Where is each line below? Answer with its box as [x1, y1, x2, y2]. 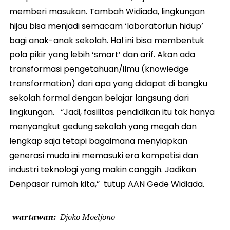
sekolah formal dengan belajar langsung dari [9, 91, 189, 104]
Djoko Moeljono [60, 210, 115, 222]
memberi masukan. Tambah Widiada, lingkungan [9, 5, 205, 17]
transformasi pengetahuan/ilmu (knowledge [9, 63, 189, 75]
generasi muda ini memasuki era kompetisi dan [9, 149, 198, 161]
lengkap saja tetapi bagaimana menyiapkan [9, 135, 187, 147]
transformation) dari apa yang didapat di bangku [9, 77, 207, 89]
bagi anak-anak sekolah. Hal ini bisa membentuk [9, 34, 204, 46]
